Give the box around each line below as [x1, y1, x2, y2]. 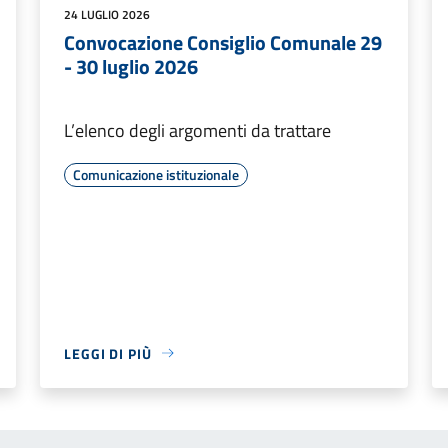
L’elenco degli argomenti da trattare [64, 116, 331, 144]
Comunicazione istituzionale [73, 163, 239, 185]
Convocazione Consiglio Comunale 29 [64, 26, 382, 58]
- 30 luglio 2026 [64, 50, 198, 82]
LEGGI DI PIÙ [64, 342, 152, 364]
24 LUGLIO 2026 [64, 4, 150, 24]
